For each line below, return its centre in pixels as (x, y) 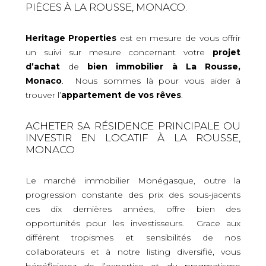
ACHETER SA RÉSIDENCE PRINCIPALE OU (133, 126)
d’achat (47, 66)
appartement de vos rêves (121, 95)
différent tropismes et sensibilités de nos (133, 237)
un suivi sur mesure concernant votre (119, 52)
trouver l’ (43, 95)
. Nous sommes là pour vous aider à (151, 80)
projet (227, 52)
